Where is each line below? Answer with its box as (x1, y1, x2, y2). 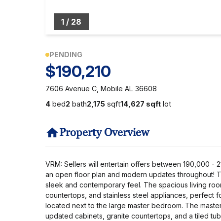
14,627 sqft (120, 100, 161, 108)
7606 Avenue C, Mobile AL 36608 (45, 84, 157, 93)
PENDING (49, 50, 82, 59)
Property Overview (59, 125, 149, 140)
